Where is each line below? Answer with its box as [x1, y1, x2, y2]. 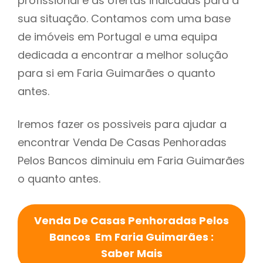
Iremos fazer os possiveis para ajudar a [18, 117, 227, 132]
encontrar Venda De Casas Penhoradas [18, 135, 227, 150]
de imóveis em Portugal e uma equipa [18, 29, 217, 45]
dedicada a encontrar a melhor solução [18, 48, 228, 63]
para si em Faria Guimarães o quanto [18, 66, 215, 81]
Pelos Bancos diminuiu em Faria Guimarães [18, 153, 245, 168]
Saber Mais [100, 246, 163, 261]
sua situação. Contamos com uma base [18, 11, 231, 26]
